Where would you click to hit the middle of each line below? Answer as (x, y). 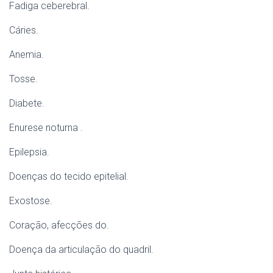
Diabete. (27, 103)
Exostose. (31, 201)
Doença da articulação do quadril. (81, 250)
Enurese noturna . (46, 128)
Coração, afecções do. (59, 225)
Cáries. (24, 30)
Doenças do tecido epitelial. (69, 176)
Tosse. (23, 79)
